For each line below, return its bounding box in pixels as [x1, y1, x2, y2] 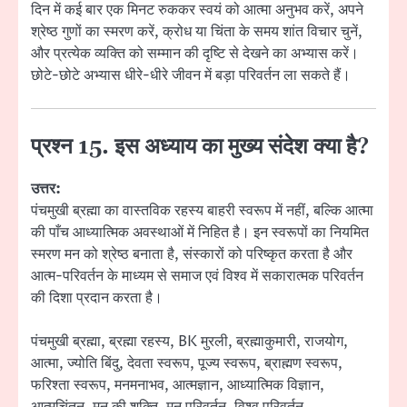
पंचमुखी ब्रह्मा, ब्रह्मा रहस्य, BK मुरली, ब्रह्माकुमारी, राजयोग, [31, 332, 348, 352]
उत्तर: [31, 179, 61, 200]
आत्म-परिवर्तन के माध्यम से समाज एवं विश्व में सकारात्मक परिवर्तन [31, 266, 363, 287]
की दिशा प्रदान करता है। [31, 288, 163, 309]
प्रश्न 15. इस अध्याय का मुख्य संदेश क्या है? [31, 134, 369, 162]
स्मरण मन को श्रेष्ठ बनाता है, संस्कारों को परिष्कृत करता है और [31, 244, 352, 265]
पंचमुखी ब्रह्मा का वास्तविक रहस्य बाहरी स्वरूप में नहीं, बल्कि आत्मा [31, 201, 373, 222]
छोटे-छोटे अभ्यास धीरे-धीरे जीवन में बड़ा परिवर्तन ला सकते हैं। [31, 65, 351, 85]
